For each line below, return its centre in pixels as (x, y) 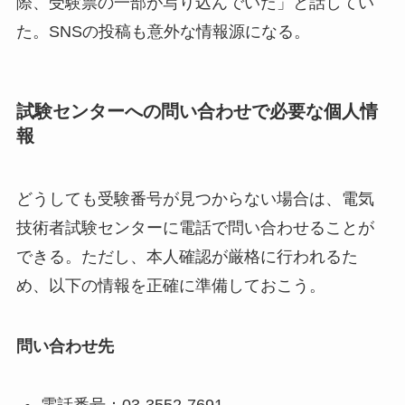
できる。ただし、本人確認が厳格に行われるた (187, 256)
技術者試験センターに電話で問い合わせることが (195, 227)
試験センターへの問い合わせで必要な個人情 (197, 112)
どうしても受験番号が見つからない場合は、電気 (195, 198)
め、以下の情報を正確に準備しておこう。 (170, 285)
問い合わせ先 (65, 347)
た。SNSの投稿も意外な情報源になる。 (163, 32)
